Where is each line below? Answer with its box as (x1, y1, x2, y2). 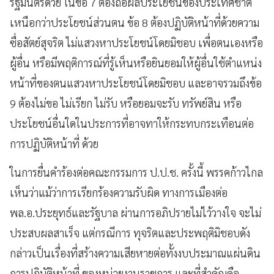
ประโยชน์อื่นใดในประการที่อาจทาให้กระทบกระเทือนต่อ (10, 116, 254, 130)
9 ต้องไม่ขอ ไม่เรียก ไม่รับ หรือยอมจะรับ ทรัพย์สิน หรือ (10, 95, 242, 110)
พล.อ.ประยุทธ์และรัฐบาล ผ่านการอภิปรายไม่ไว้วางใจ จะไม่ (10, 205, 261, 220)
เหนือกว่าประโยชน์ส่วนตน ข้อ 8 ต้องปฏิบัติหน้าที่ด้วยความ (10, 15, 259, 29)
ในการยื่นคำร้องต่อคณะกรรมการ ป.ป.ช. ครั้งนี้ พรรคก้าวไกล (10, 165, 263, 179)
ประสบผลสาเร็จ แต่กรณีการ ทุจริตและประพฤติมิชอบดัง (10, 225, 250, 240)
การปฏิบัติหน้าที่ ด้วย (10, 136, 98, 150)
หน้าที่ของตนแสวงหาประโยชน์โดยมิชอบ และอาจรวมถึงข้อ (10, 75, 262, 90)
